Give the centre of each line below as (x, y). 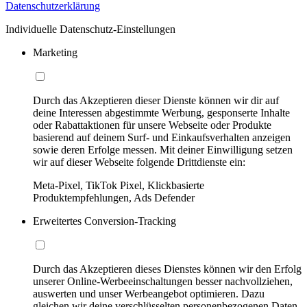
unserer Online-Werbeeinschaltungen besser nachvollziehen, (163, 282)
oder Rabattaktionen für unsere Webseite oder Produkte (152, 125)
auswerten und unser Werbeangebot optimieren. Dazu (149, 294)
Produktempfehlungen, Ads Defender (114, 198)
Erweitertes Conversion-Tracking (105, 221)
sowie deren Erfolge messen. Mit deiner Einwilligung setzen (163, 150)
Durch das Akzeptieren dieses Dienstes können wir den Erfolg (167, 269)
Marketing (55, 53)
